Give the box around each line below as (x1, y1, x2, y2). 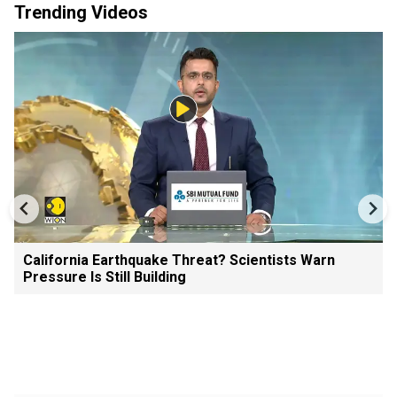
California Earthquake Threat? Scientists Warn (23, 251, 335, 269)
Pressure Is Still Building (23, 268, 186, 285)
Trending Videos (14, 2, 148, 23)
